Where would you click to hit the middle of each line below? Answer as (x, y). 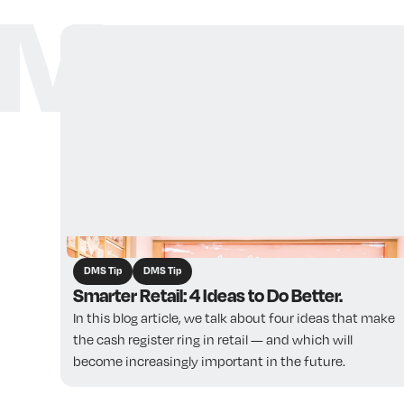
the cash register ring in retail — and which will (212, 340)
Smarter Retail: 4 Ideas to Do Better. (207, 296)
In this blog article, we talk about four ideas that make (234, 318)
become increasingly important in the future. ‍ (210, 361)
